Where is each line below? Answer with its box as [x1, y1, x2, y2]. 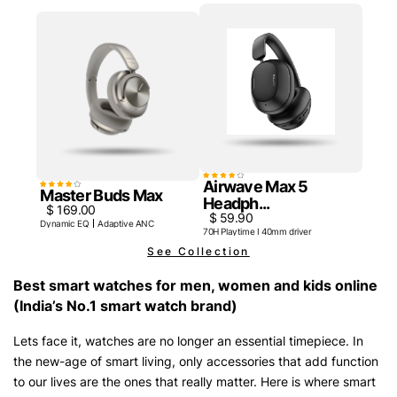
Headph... [203, 194, 270, 214]
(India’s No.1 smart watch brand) [13, 297, 237, 315]
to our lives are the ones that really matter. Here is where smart [13, 374, 376, 390]
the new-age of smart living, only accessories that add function [13, 354, 378, 370]
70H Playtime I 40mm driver [203, 226, 312, 237]
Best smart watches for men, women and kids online [13, 276, 378, 295]
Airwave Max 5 [203, 177, 308, 197]
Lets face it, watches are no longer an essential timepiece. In [13, 333, 363, 349]
